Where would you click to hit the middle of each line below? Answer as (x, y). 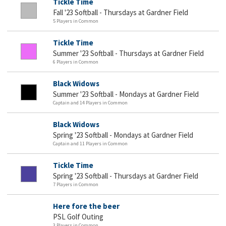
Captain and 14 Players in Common (90, 102)
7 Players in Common (76, 184)
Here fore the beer (86, 206)
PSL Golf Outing (78, 216)
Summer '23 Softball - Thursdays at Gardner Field (128, 53)
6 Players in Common (76, 62)
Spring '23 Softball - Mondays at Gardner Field (123, 135)
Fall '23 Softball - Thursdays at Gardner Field (121, 12)
